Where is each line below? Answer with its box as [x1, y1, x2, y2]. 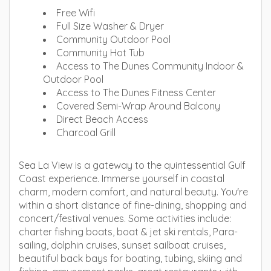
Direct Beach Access [56, 113, 148, 125]
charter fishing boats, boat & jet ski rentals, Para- [19, 226, 238, 238]
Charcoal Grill [56, 126, 116, 139]
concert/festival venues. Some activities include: [19, 212, 231, 224]
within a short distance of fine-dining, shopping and [19, 199, 247, 211]
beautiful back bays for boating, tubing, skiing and [19, 252, 242, 264]
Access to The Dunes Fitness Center [56, 87, 216, 99]
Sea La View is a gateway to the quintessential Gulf [19, 159, 246, 171]
